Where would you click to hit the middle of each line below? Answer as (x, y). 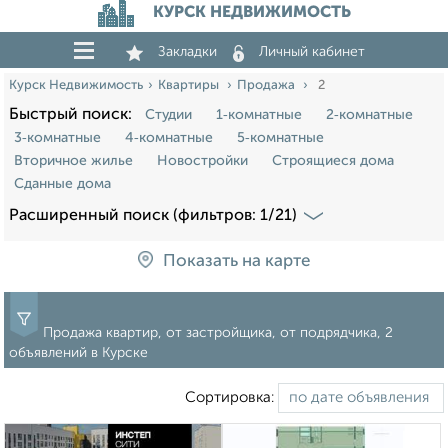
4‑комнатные (169, 138)
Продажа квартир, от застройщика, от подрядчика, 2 (218, 333)
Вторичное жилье (73, 161)
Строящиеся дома (333, 161)
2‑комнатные (369, 115)
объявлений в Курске (78, 353)
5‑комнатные (280, 138)
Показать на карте (236, 262)
